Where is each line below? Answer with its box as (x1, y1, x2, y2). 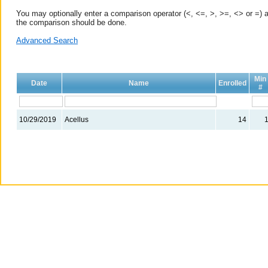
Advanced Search (16, 35, 78, 45)
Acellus (64, 115, 89, 124)
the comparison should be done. (16, 17, 127, 27)
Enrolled (218, 78, 246, 87)
